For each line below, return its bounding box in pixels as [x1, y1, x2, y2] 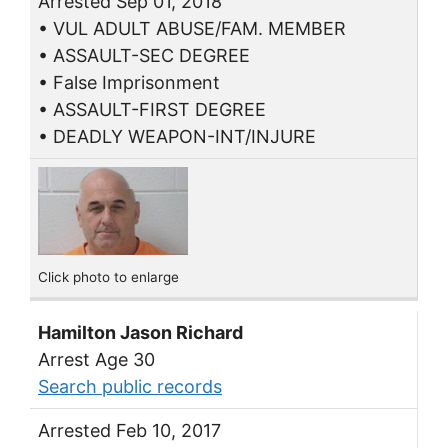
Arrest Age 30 [38, 349, 155, 371]
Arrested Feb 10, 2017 [38, 420, 221, 442]
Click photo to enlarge [38, 268, 179, 285]
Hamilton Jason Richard [38, 322, 243, 344]
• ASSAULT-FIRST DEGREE [38, 99, 266, 120]
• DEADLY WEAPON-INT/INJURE [38, 126, 316, 147]
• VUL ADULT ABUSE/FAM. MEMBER [38, 18, 346, 39]
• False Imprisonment [38, 72, 220, 93]
